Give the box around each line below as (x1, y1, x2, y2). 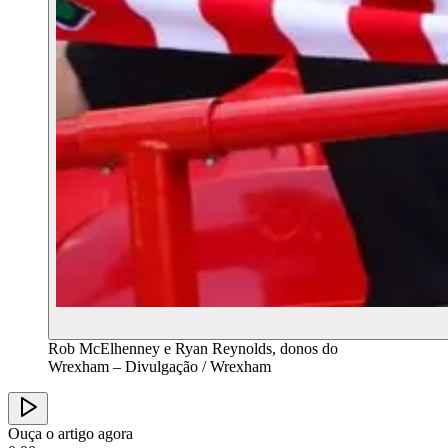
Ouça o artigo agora (8, 424, 133, 442)
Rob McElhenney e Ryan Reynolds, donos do (48, 339, 338, 357)
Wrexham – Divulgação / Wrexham (48, 357, 271, 375)
